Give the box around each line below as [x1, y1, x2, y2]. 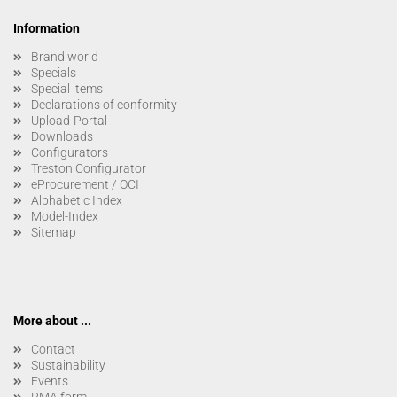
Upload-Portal [31, 113, 107, 128]
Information [13, 20, 80, 35]
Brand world [31, 49, 98, 64]
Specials [31, 65, 76, 80]
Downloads [31, 128, 93, 144]
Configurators [31, 144, 108, 160]
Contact [31, 341, 75, 356]
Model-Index [31, 208, 98, 223]
